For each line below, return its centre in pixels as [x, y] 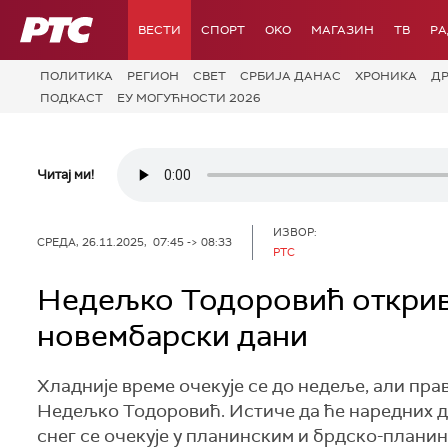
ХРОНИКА [386, 76]
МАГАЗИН [342, 30]
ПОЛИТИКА [76, 76]
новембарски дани [172, 335]
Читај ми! [65, 174]
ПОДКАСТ [71, 97]
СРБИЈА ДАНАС [290, 76]
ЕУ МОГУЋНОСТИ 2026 [189, 97]
